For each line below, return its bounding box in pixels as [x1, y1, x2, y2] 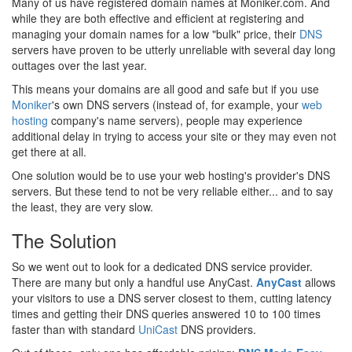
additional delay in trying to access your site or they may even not [12, 127, 336, 144]
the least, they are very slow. [12, 198, 153, 214]
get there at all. [12, 143, 86, 159]
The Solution [12, 225, 116, 254]
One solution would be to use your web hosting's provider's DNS [12, 167, 330, 183]
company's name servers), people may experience [48, 112, 302, 128]
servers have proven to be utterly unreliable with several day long [12, 41, 335, 57]
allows [302, 273, 335, 290]
